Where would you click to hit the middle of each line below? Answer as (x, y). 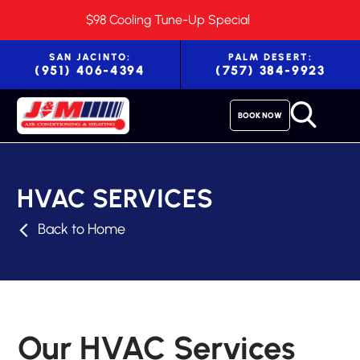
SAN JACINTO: (90, 57)
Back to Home (82, 229)
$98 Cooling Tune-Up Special (168, 20)
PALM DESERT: (270, 57)
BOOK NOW (260, 116)
